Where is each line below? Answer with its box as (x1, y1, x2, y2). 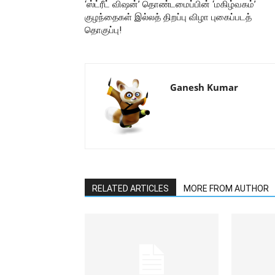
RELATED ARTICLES (92, 184, 169, 193)
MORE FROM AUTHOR (184, 184, 269, 193)
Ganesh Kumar (170, 81, 238, 93)
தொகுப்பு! (85, 25, 122, 36)
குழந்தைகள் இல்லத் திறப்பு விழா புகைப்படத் (85, 12, 252, 23)
